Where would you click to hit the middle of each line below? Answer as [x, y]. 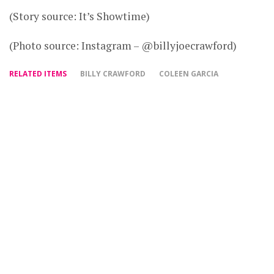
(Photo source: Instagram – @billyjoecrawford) [123, 46]
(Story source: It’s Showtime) [80, 16]
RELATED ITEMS [38, 74]
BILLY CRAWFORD [113, 74]
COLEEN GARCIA [189, 74]
